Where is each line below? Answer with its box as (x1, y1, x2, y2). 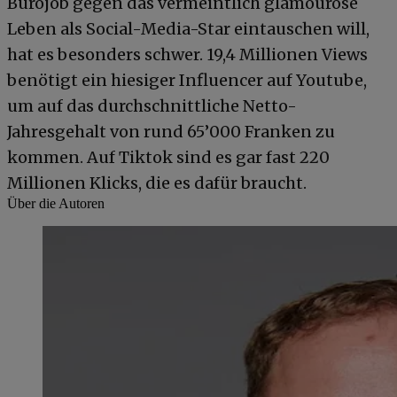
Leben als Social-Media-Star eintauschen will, (7, 18, 370, 39)
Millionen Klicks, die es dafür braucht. (7, 172, 307, 193)
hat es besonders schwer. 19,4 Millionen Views (7, 43, 368, 65)
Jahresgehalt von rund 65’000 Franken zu (7, 121, 335, 142)
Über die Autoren (7, 195, 105, 211)
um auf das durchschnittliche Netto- (7, 95, 297, 116)
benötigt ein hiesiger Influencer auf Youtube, (7, 69, 367, 90)
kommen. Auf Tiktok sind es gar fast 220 (7, 146, 330, 167)
